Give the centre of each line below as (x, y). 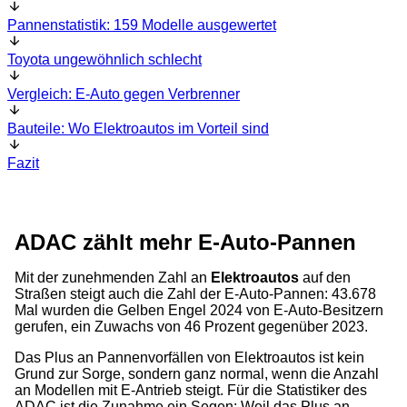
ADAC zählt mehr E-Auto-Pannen (185, 242)
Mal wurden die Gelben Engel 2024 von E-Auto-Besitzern (199, 310)
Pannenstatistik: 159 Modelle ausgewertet (142, 25)
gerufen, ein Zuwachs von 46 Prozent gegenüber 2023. (191, 327)
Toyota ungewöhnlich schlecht (104, 60)
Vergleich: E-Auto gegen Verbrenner (124, 94)
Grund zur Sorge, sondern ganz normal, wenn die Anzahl (197, 374)
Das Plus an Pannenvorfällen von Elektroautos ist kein (189, 357)
